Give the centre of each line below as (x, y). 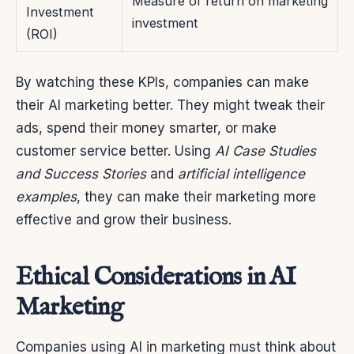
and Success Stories (81, 174)
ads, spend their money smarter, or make (146, 128)
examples (46, 197)
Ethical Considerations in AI (156, 278)
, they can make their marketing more (196, 197)
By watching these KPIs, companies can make (162, 83)
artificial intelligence (241, 174)
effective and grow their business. (124, 220)
